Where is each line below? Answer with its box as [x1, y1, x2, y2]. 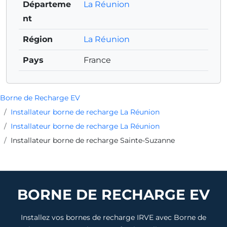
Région [23, 34, 53, 44]
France [84, 55, 111, 65]
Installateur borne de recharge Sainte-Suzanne [11, 135, 175, 145]
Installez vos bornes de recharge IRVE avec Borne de [21, 212, 206, 222]
